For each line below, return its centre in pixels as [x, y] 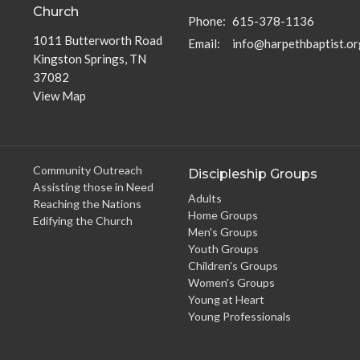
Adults [205, 198]
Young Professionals [239, 317]
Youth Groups [223, 249]
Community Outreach [87, 170]
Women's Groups [231, 283]
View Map [59, 95]
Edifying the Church [82, 220]
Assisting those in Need [93, 186]
